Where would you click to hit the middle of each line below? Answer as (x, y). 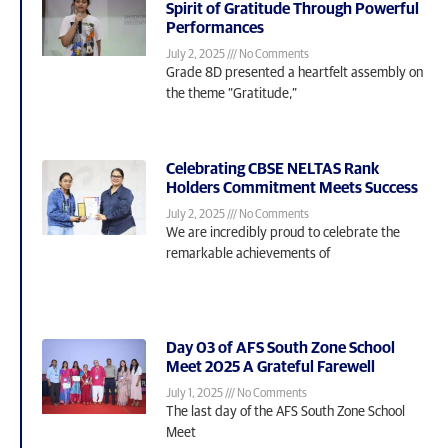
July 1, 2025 (196, 394)
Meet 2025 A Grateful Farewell (271, 367)
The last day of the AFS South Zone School (286, 412)
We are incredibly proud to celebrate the (283, 232)
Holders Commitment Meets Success (292, 187)
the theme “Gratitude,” (232, 93)
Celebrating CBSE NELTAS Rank (273, 168)
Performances (215, 27)
